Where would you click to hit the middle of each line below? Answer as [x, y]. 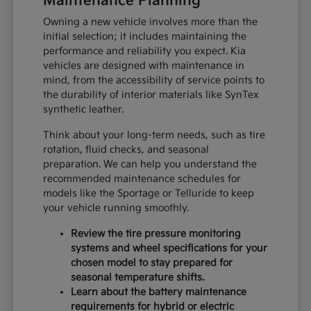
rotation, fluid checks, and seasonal [126, 149]
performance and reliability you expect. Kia [145, 51]
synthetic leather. [84, 109]
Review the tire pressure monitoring [156, 233]
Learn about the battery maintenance [159, 292]
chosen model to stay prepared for [152, 262]
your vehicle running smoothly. [116, 208]
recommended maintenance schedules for [142, 178]
